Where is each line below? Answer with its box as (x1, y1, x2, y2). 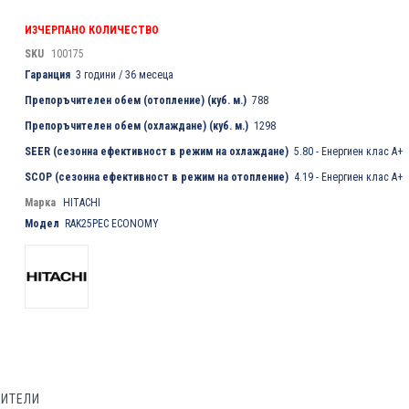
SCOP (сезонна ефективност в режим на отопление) (25, 170, 289, 184)
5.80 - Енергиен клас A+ (294, 144, 404, 158)
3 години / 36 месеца (76, 68, 174, 81)
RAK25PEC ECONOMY (65, 216, 160, 230)
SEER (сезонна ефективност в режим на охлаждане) (25, 144, 289, 158)
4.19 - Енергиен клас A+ (294, 170, 404, 184)
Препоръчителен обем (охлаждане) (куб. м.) (25, 119, 249, 132)
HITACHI (63, 195, 101, 209)
